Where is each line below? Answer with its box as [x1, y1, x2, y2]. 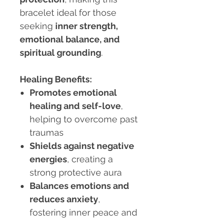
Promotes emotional [30, 87, 117, 98]
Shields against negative [30, 141, 134, 151]
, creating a [67, 154, 113, 165]
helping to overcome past [30, 114, 138, 125]
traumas [30, 127, 64, 138]
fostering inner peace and [30, 207, 137, 218]
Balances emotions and [30, 181, 129, 191]
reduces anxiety [30, 194, 98, 205]
